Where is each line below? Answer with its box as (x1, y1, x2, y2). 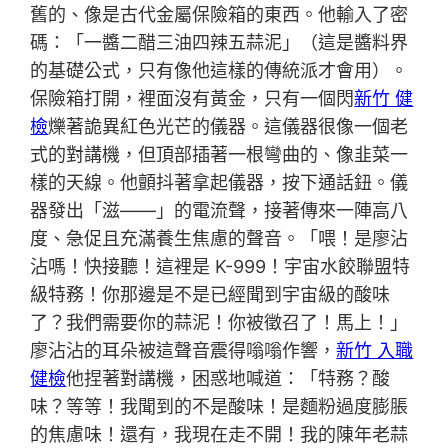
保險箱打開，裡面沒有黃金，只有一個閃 (30, 87, 355, 109)
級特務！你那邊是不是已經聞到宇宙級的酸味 (30, 283, 391, 305)
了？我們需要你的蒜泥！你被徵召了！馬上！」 (30, 311, 409, 333)
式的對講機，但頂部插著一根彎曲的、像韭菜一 (30, 143, 409, 165)
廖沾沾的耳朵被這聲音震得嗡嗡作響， (30, 339, 337, 361)
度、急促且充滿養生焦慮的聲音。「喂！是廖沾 (30, 227, 409, 249)
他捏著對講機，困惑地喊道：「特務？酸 (66, 367, 391, 389)
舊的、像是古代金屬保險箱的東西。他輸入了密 (30, 3, 409, 25)
